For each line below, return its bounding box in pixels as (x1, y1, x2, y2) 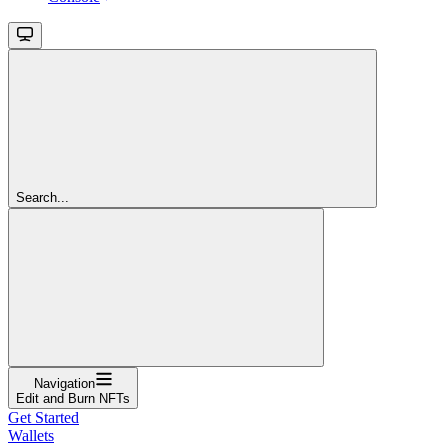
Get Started (8, 408, 79, 426)
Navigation (33, 375, 95, 391)
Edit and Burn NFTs (16, 390, 130, 406)
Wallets (8, 426, 54, 444)
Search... (16, 189, 69, 205)
